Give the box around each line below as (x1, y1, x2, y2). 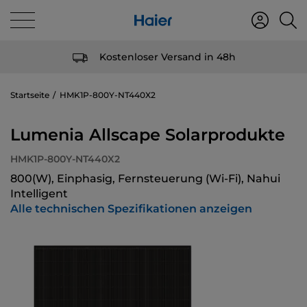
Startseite (10, 90, 49, 100)
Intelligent (10, 187, 68, 200)
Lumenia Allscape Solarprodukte (10, 125, 285, 145)
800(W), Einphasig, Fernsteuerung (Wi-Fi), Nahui (10, 172, 280, 185)
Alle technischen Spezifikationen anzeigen (10, 202, 252, 215)
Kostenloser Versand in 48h (99, 50, 236, 63)
